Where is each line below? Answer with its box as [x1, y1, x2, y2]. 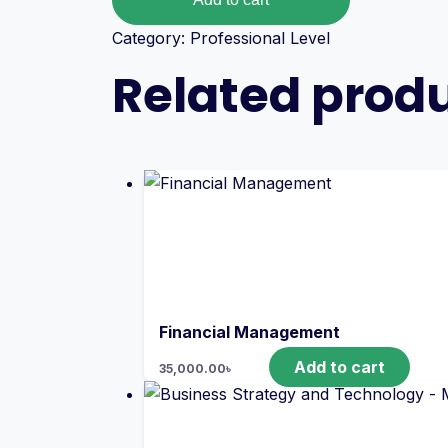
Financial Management [159, 322, 340, 342]
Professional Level [190, 28, 330, 48]
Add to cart [294, 357, 385, 377]
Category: [112, 28, 190, 48]
